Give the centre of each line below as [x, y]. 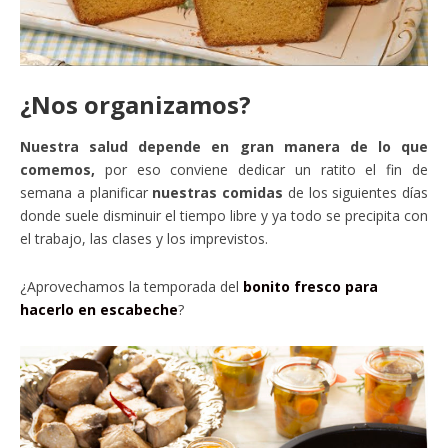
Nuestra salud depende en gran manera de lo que [224, 146]
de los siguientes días [355, 192]
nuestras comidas [215, 192]
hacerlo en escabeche [99, 309]
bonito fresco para [310, 286]
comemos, [57, 169]
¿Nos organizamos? [135, 104]
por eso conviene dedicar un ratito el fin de [261, 169]
